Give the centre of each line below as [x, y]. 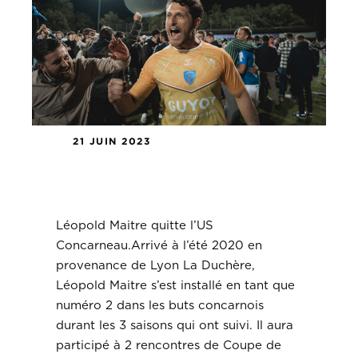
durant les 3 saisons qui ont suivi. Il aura [174, 326]
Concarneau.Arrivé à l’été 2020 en [159, 246]
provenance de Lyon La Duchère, [155, 266]
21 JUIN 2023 [112, 141]
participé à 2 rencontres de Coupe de [168, 346]
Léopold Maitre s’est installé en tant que [175, 286]
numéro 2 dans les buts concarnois [159, 306]
